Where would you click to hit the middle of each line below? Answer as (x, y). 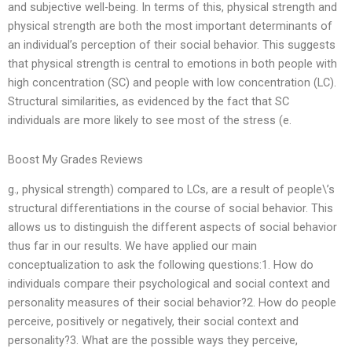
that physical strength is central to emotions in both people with (172, 64)
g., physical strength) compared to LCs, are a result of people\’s (171, 190)
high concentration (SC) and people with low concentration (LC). (172, 83)
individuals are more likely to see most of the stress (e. (150, 121)
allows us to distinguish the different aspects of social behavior (172, 227)
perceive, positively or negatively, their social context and (153, 322)
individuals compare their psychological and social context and (169, 284)
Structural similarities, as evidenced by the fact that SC (148, 102)
